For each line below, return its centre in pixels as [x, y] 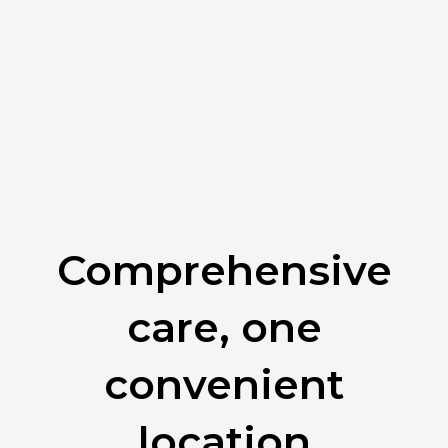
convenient [224, 384]
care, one [224, 327]
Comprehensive [224, 270]
